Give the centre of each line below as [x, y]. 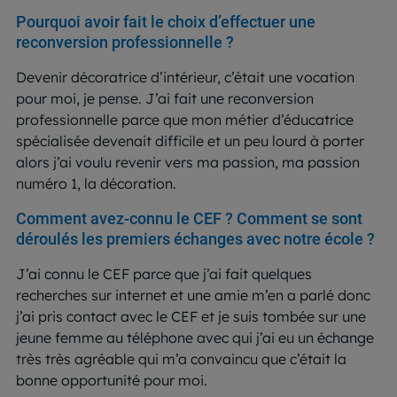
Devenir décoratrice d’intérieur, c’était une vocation [185, 77]
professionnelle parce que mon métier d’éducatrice [185, 119]
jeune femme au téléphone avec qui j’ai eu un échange [195, 337]
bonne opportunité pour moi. [112, 380]
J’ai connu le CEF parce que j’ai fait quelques [164, 273]
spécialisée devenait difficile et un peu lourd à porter [190, 140]
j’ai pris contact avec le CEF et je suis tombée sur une [191, 316]
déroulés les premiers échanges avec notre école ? [195, 238]
